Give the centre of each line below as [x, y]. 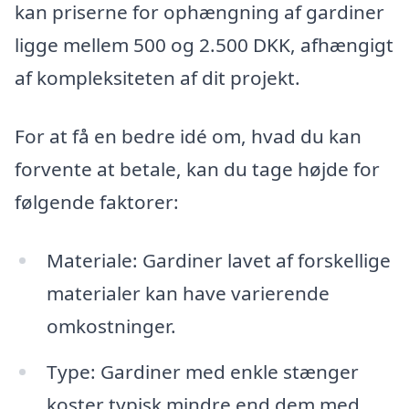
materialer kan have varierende [188, 293]
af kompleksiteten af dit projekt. [157, 78]
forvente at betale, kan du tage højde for [197, 169]
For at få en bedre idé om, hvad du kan [188, 136]
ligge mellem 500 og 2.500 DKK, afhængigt [204, 45]
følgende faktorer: [97, 202]
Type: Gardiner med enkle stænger [202, 371]
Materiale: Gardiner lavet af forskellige [218, 260]
